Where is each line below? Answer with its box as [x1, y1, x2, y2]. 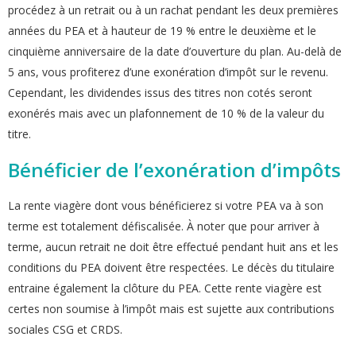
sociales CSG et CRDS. [8, 322, 122, 338]
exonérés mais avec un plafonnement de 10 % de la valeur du [8, 106, 324, 122]
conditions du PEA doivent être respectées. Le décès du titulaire [8, 260, 335, 276]
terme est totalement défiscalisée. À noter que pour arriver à [8, 219, 319, 234]
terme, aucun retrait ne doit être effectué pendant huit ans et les [8, 239, 339, 255]
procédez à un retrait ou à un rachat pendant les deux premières [8, 2, 339, 18]
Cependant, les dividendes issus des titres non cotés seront [8, 85, 312, 101]
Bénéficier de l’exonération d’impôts [8, 157, 341, 184]
